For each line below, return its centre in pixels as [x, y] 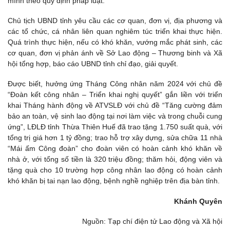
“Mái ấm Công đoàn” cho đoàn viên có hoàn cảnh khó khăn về [115, 149]
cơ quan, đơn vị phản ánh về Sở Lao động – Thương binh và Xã [115, 53]
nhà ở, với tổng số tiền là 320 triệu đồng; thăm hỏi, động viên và [115, 159]
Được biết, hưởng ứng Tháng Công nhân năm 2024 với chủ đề [115, 84]
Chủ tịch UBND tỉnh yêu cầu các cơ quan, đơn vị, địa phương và [115, 21]
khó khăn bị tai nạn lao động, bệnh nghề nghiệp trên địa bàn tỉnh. [114, 181]
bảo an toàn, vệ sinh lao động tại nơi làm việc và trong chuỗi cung [115, 116]
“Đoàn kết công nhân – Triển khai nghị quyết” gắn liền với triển [115, 95]
